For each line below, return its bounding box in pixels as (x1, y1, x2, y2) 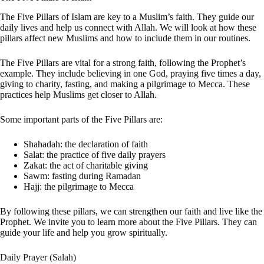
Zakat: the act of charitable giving (24, 160, 148, 170)
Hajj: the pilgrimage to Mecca (24, 181, 134, 192)
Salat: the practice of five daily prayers (24, 149, 166, 160)
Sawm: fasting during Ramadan (24, 170, 141, 181)
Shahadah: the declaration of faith (24, 138, 148, 149)
